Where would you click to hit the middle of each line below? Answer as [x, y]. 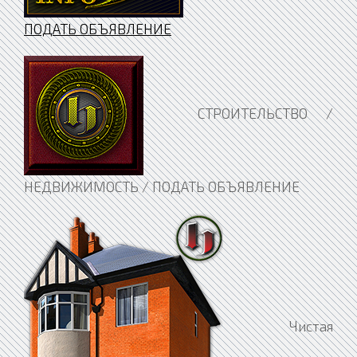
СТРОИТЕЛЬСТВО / [238, 114]
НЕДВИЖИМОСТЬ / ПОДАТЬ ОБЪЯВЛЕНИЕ [162, 187]
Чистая [278, 326]
